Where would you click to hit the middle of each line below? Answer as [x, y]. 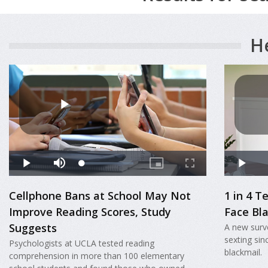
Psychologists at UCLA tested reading [82, 243]
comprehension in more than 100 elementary [97, 256]
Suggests [33, 228]
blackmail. [243, 252]
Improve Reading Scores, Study [90, 211]
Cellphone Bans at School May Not [100, 195]
